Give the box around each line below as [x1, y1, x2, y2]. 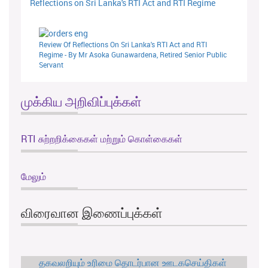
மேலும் [21, 170, 46, 184]
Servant [39, 60, 63, 70]
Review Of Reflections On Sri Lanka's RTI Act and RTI [39, 39, 207, 50]
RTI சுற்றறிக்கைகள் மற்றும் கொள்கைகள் [21, 132, 182, 146]
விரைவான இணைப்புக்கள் [21, 204, 163, 222]
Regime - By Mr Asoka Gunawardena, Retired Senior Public [39, 50, 227, 60]
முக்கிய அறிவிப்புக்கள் [21, 93, 142, 111]
